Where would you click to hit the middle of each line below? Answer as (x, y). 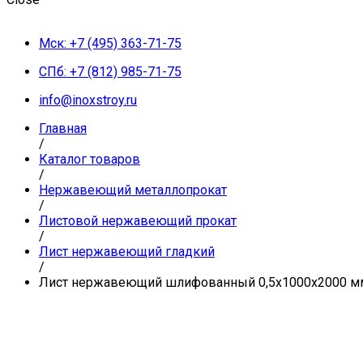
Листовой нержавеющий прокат (138, 221)
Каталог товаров (90, 159)
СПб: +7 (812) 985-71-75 (110, 72)
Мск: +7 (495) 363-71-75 (110, 43)
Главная (63, 128)
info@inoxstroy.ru (88, 100)
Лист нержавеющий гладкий (127, 252)
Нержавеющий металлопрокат (133, 190)
